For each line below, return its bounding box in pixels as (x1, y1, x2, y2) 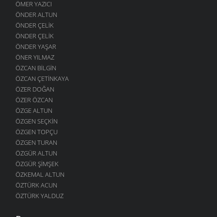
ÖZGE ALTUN (15, 106, 52, 115)
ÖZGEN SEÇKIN (15, 116, 58, 125)
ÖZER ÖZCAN (15, 95, 53, 104)
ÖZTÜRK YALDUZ (15, 191, 63, 200)
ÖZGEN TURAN (15, 138, 57, 147)
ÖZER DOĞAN (15, 84, 54, 93)
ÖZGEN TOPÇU (15, 127, 58, 136)
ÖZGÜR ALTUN (15, 148, 57, 157)
